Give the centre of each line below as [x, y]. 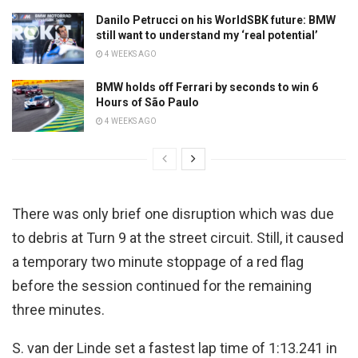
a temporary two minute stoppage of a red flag [158, 261]
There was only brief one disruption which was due [173, 213]
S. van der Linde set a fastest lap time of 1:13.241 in [175, 348]
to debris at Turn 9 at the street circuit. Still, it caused [178, 237]
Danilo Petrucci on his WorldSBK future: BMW [216, 20]
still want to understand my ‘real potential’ [207, 35]
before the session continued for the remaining [162, 285]
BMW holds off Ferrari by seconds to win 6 [207, 88]
